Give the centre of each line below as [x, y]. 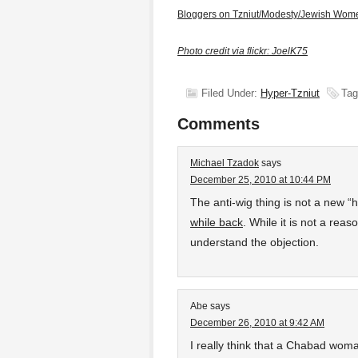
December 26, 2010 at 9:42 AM [257, 323]
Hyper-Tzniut [290, 93]
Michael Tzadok [225, 163]
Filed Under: [231, 93]
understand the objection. [255, 242]
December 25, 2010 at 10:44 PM [261, 180]
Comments [219, 124]
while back [217, 222]
